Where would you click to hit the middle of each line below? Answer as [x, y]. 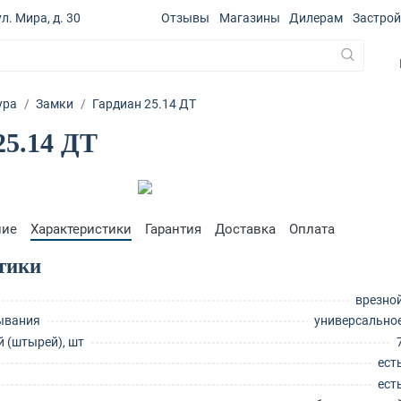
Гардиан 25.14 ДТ [144, 104]
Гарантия [173, 229]
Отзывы [186, 18]
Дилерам [316, 18]
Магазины [249, 18]
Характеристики [81, 229]
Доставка [245, 229]
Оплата [312, 229]
